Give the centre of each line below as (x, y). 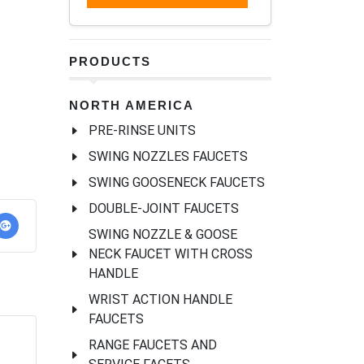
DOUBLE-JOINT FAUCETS (164, 209)
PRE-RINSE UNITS (142, 131)
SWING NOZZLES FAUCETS (168, 157)
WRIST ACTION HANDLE (160, 300)
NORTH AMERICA (132, 106)
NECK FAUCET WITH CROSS (171, 254)
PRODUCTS (110, 62)
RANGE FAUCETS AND (153, 345)
